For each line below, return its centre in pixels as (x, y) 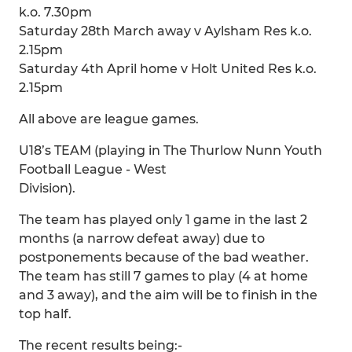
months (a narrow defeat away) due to (142, 238)
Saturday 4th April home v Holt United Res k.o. (168, 69)
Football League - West (93, 169)
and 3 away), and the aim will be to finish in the (168, 295)
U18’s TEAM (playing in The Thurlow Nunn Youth (170, 150)
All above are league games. (109, 119)
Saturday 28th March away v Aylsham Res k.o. (165, 31)
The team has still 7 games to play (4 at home (163, 276)
